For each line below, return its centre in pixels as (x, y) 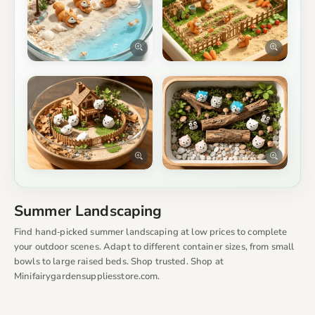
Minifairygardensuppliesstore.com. (87, 277)
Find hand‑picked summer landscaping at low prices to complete (151, 232)
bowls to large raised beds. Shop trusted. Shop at (119, 262)
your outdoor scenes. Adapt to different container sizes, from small (154, 247)
